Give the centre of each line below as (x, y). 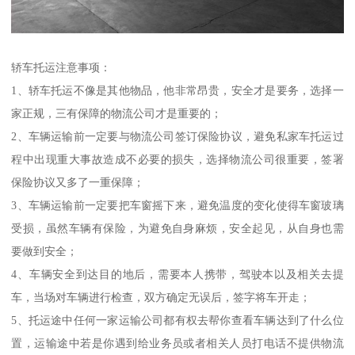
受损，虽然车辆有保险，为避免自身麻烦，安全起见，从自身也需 (177, 229)
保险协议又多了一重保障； (78, 183)
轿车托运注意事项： (61, 68)
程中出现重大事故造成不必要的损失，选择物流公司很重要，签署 (177, 160)
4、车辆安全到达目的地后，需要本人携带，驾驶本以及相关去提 (177, 275)
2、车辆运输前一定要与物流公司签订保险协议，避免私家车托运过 (177, 137)
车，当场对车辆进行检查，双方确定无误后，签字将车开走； (161, 298)
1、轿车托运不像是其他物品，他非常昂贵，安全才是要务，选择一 (177, 91)
